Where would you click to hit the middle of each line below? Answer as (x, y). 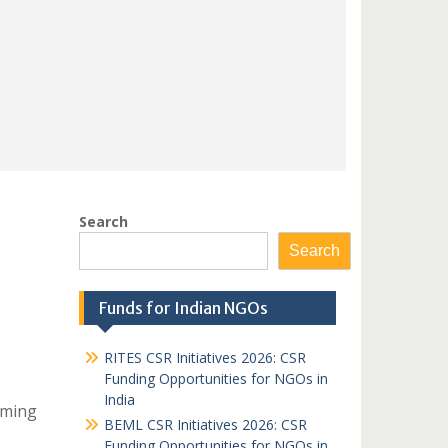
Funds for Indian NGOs (183, 308)
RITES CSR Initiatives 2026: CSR (204, 357)
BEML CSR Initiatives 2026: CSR (205, 424)
